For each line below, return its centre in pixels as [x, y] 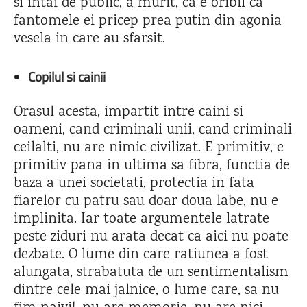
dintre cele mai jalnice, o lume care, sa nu [146, 291]
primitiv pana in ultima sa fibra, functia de [152, 166]
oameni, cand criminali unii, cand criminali [153, 130]
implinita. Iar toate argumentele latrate [142, 219]
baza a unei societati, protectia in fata [134, 184]
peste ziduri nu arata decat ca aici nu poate [151, 237]
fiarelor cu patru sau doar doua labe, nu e [146, 201]
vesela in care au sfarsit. [89, 39]
